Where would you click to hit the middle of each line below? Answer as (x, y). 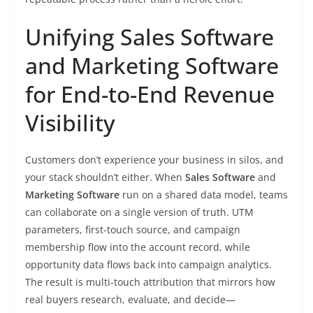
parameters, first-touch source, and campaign (133, 230)
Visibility (70, 123)
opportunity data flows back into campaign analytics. (148, 264)
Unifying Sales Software (150, 37)
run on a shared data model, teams (204, 195)
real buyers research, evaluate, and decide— (130, 299)
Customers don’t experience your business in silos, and (154, 160)
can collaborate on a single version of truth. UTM (139, 212)
